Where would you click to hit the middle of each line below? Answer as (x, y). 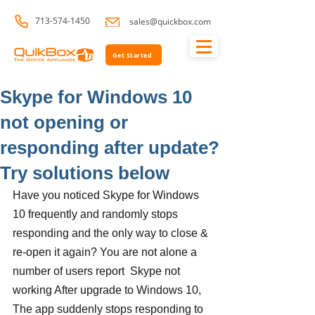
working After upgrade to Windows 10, (108, 290)
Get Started (132, 55)
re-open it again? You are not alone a (106, 252)
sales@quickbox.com (170, 21)
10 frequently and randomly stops (97, 214)
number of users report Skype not (98, 271)
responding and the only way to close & (112, 233)
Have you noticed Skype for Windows (107, 195)
